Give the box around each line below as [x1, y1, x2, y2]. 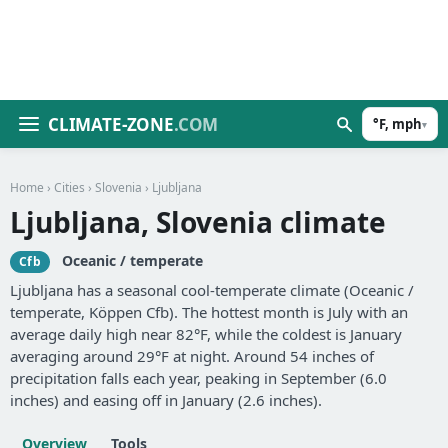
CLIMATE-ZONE [48, 112, 174, 136]
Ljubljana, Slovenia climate [10, 203, 386, 241]
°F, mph [373, 115, 422, 133]
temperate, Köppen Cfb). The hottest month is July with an [10, 302, 408, 323]
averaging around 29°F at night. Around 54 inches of [10, 346, 374, 367]
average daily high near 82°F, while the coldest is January [10, 324, 402, 345]
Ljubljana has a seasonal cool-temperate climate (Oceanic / [10, 280, 414, 301]
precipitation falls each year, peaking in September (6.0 [10, 368, 387, 389]
